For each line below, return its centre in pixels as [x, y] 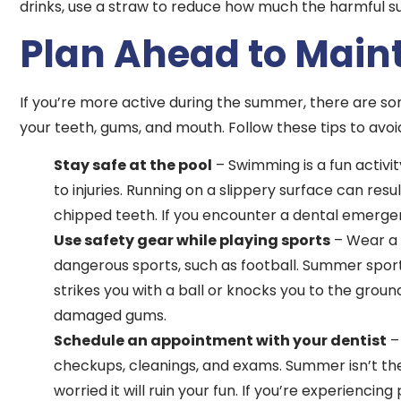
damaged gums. [111, 316]
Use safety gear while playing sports [192, 241]
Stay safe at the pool [133, 166]
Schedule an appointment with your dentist [221, 341]
